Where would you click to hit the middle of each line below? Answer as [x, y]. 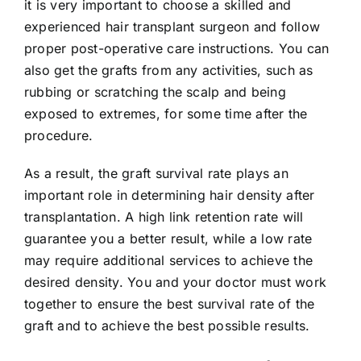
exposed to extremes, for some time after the [166, 113]
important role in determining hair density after [170, 195]
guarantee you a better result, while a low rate [168, 238]
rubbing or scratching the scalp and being [155, 91]
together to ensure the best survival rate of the [170, 303]
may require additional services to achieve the [169, 260]
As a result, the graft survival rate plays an [156, 173]
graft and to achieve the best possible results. [167, 325]
